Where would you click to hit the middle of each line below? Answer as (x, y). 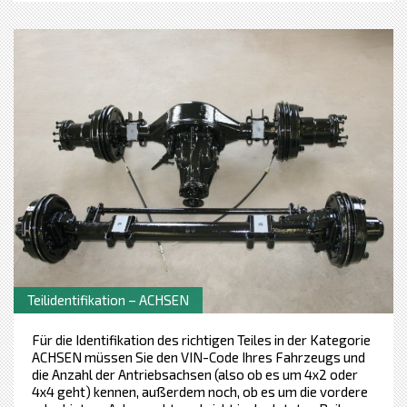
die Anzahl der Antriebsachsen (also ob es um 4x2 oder (195, 375)
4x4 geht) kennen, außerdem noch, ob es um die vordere (200, 392)
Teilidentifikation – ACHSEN (108, 300)
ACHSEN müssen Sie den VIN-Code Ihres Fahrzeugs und (199, 357)
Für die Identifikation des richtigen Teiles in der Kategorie (201, 340)
